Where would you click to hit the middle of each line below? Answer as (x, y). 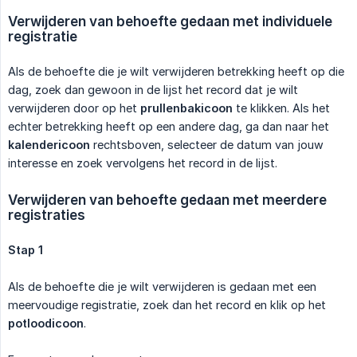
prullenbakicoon (186, 108)
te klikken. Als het (281, 108)
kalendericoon (49, 144)
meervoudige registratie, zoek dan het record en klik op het (167, 304)
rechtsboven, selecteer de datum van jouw (207, 144)
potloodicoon (46, 323)
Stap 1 (25, 249)
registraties (47, 214)
